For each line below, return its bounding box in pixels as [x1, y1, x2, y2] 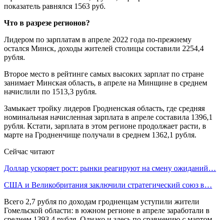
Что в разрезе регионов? [4, 18, 90, 27]
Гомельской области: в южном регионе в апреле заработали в [4, 206, 210, 215]
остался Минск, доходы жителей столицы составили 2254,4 [4, 44, 204, 53]
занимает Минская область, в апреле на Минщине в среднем [4, 78, 207, 87]
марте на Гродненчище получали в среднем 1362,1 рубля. [4, 130, 196, 139]
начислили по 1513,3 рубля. [4, 87, 97, 96]
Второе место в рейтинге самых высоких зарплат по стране [4, 69, 204, 78]
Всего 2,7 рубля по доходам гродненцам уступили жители [4, 197, 199, 206]
